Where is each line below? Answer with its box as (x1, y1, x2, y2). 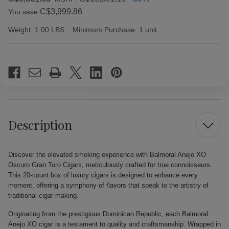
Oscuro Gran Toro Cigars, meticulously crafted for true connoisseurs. (8, 161, 212, 169)
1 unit (139, 26, 157, 34)
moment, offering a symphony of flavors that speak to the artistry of (8, 181, 209, 189)
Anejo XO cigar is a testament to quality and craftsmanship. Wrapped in (8, 220, 221, 228)
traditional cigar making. (8, 192, 79, 199)
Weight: (8, 26, 33, 34)
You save (8, 8, 38, 16)
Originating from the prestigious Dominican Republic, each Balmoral (8, 210, 208, 218)
